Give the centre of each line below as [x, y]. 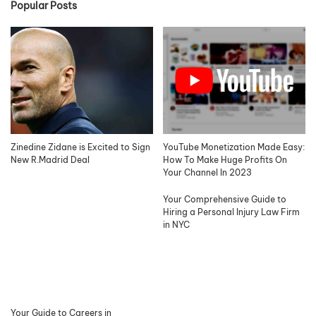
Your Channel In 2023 [207, 172]
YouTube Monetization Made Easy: [234, 147]
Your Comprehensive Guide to [225, 199]
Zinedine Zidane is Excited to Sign [80, 147]
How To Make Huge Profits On [225, 159]
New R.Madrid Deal [50, 159]
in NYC [176, 224]
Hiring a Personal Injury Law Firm [231, 212]
